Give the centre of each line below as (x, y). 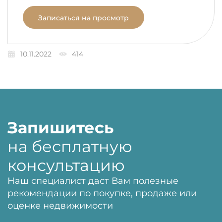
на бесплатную (70, 146)
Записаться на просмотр (83, 18)
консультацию (66, 165)
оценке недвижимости (60, 206)
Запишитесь (60, 128)
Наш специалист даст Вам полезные (93, 181)
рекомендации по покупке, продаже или (102, 193)
